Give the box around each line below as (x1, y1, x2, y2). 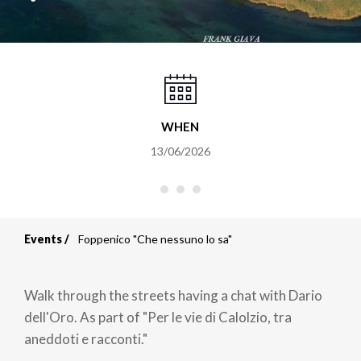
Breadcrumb (24, 239, 196, 276)
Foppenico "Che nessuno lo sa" (78, 231, 232, 246)
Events (24, 231, 62, 246)
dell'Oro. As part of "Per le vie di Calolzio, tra (24, 308, 292, 326)
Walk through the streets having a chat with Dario (24, 286, 322, 304)
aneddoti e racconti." (24, 330, 147, 347)
